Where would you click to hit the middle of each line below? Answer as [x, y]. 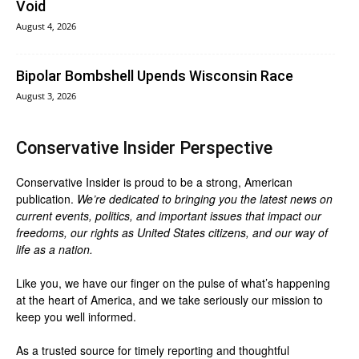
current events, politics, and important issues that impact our [169, 216]
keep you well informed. [76, 317]
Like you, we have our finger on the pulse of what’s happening [173, 283]
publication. [46, 199]
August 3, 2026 [46, 96]
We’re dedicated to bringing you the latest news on [205, 199]
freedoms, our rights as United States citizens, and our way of [172, 233]
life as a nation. [54, 250]
